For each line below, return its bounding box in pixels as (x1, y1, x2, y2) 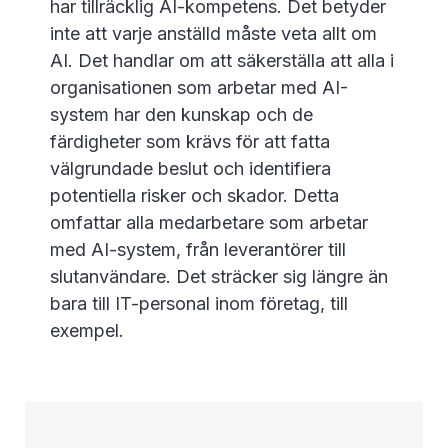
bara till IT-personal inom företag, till (50, 293, 348, 314)
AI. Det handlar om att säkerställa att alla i (50, 50, 394, 71)
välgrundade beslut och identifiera (50, 158, 331, 179)
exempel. (50, 320, 124, 341)
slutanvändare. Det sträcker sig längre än (50, 266, 388, 287)
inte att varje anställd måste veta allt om (50, 23, 377, 44)
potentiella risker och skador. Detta (50, 185, 339, 206)
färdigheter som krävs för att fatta (50, 131, 330, 152)
